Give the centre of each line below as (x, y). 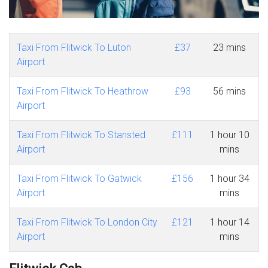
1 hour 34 (229, 179)
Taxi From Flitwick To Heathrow (83, 92)
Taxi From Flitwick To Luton (74, 48)
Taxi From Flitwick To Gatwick (79, 179)
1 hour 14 (229, 223)
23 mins (229, 48)
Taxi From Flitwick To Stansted (81, 135)
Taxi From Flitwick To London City (87, 223)
